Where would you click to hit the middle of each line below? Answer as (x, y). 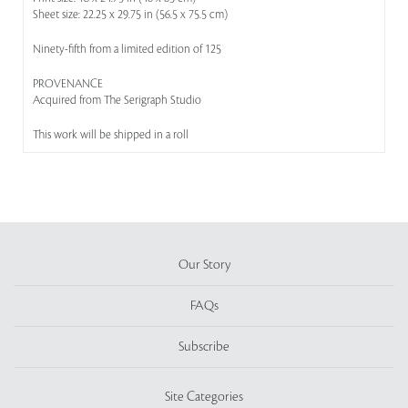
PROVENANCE (68, 84)
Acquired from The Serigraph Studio (117, 100)
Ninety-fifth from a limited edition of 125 (127, 49)
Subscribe (204, 347)
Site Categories (204, 397)
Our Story (204, 265)
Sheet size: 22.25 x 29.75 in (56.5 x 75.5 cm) (130, 15)
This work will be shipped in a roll (111, 135)
